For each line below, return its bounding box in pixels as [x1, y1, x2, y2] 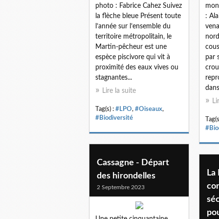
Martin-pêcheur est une [95, 43, 167, 50]
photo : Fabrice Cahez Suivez [95, 2, 182, 9]
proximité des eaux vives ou [95, 64, 178, 71]
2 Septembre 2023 [97, 184, 145, 190]
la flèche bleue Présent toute [95, 12, 181, 20]
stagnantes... [95, 74, 132, 81]
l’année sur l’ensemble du [95, 22, 171, 30]
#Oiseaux [135, 106, 162, 112]
